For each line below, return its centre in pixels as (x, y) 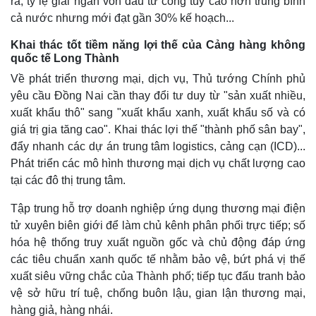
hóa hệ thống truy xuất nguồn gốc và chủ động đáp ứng (158, 242)
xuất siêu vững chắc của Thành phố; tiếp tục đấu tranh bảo (158, 276)
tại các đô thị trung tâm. (68, 180)
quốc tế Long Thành (65, 58)
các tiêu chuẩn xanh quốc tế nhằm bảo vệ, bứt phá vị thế (158, 259)
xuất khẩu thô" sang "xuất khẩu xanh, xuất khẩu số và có (158, 113)
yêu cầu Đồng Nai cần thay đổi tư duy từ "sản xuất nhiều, (158, 96)
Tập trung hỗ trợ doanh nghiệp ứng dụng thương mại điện (158, 208)
